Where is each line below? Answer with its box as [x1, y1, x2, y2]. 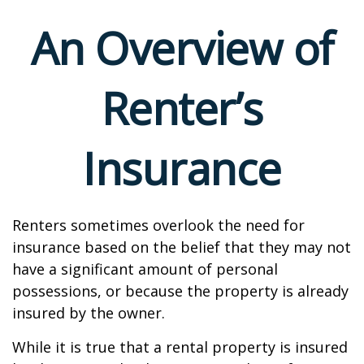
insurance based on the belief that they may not [12, 237, 351, 257]
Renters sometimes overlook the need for [12, 215, 305, 235]
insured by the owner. [12, 303, 165, 323]
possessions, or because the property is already [12, 281, 349, 301]
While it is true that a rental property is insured [12, 337, 348, 357]
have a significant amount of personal [12, 259, 278, 279]
